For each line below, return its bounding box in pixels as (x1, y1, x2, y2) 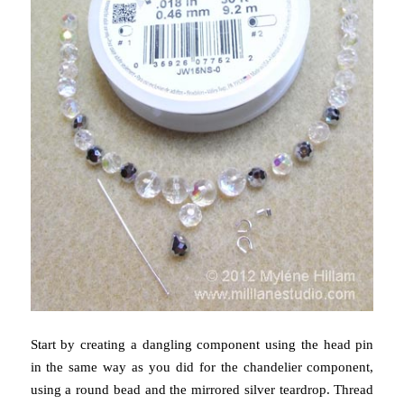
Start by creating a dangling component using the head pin (30, 337, 374, 353)
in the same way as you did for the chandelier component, (30, 360, 374, 375)
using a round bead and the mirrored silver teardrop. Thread (30, 382, 374, 398)
